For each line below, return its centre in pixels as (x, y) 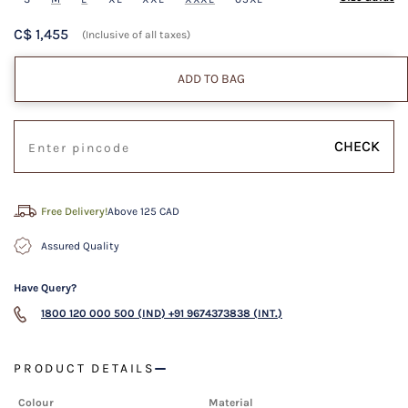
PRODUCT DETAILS (84, 369)
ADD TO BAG (211, 79)
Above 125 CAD (143, 212)
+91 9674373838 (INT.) (225, 314)
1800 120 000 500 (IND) (103, 314)
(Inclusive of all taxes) (136, 35)
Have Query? (45, 288)
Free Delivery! (74, 212)
